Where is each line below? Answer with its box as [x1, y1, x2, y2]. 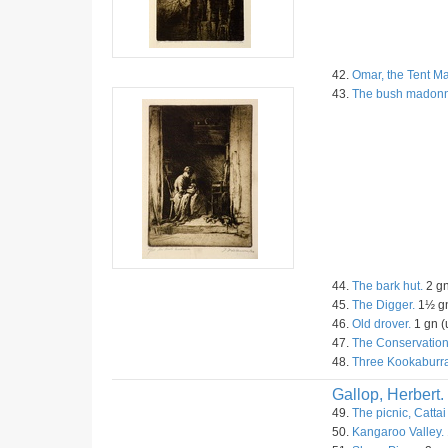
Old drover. [352, 317, 411, 331]
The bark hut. [352, 279, 423, 293]
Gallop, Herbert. [332, 386, 444, 403]
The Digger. [352, 298, 415, 312]
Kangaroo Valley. [352, 425, 444, 439]
